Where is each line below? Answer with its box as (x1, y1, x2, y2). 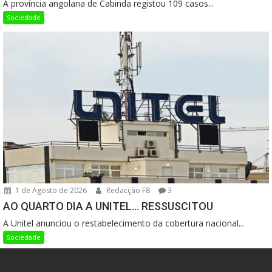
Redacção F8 (104, 185, 150, 195)
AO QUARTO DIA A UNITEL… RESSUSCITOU (3, 199, 213, 212)
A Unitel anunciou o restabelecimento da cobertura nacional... (3, 217, 244, 229)
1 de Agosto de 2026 (13, 185, 87, 195)
